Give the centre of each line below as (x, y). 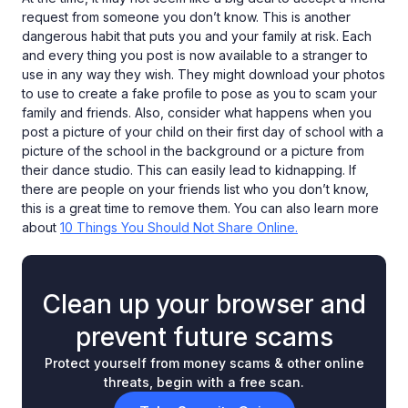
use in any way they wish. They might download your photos (204, 74)
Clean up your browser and (204, 304)
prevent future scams (204, 337)
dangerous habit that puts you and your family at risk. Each (197, 36)
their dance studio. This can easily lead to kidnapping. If (189, 170)
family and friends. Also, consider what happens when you (197, 112)
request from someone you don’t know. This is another (186, 17)
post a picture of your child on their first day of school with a (203, 132)
